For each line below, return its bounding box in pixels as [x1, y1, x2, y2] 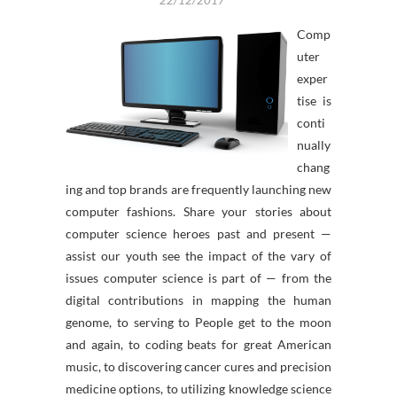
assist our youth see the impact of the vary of [66, 248, 331, 263]
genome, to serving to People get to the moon [66, 315, 331, 330]
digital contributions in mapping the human [66, 292, 331, 307]
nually [297, 137, 331, 152]
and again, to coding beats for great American [66, 337, 331, 352]
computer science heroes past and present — [66, 226, 331, 241]
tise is [297, 93, 331, 108]
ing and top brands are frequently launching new [66, 182, 331, 197]
